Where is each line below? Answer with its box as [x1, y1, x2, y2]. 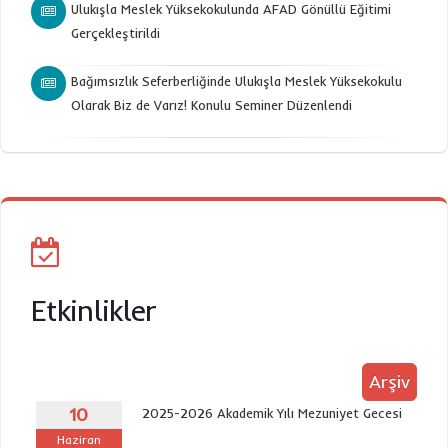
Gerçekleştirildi [71, 25, 160, 41]
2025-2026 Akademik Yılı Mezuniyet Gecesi [142, 405, 402, 421]
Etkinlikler [31, 293, 156, 328]
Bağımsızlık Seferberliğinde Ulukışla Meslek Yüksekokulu [71, 73, 402, 89]
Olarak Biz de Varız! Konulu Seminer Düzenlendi [71, 97, 352, 113]
